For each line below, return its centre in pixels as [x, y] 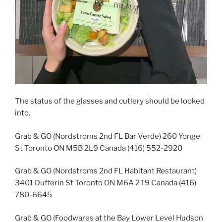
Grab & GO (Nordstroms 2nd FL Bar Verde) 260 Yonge [108, 136]
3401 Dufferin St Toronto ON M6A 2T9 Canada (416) [106, 183]
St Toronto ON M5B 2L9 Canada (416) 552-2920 [99, 148]
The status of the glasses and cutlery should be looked [110, 101]
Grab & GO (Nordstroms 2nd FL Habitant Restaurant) [106, 171]
